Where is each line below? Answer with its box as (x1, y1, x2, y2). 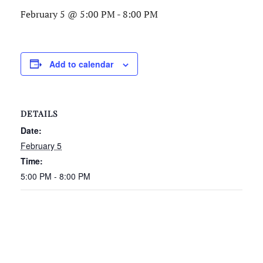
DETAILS (21, 107, 58, 119)
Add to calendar (49, 58, 113, 70)
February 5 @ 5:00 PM (21, 7, 115, 21)
